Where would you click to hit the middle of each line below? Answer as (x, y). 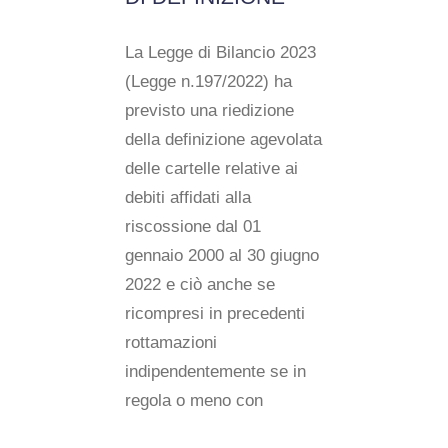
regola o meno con (194, 400)
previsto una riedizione (209, 110)
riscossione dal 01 (193, 226)
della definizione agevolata (223, 139)
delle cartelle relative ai (211, 168)
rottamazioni (171, 342)
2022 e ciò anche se (200, 284)
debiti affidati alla (188, 197)
